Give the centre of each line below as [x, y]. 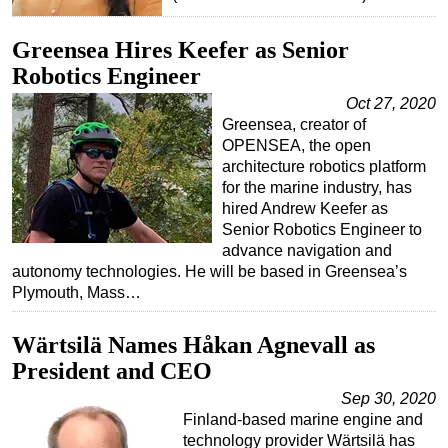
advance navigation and [307, 251]
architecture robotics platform [324, 167]
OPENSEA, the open [296, 146]
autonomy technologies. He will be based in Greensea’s [209, 272]
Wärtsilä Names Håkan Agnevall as [193, 345]
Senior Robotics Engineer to [322, 230]
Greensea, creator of [294, 125]
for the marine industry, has [317, 188]
